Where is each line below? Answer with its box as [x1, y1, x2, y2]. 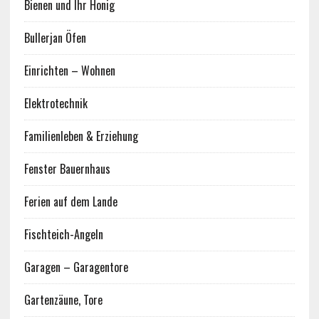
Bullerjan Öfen [23, 29, 86, 47]
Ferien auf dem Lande [23, 193, 117, 211]
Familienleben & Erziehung [23, 127, 138, 145]
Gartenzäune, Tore [23, 291, 103, 309]
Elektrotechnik [23, 95, 88, 113]
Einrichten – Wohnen [23, 62, 115, 80]
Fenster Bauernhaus [23, 160, 110, 178]
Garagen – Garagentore [23, 258, 128, 276]
